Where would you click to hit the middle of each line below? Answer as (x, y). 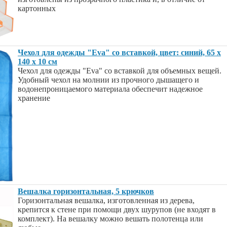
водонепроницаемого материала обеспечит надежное (110, 89)
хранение (34, 98)
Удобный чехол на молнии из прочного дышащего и (108, 80)
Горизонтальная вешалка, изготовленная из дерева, (106, 200)
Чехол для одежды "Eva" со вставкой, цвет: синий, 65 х (119, 52)
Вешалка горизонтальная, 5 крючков (86, 191)
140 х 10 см (37, 62)
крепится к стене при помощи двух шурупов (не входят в (117, 210)
